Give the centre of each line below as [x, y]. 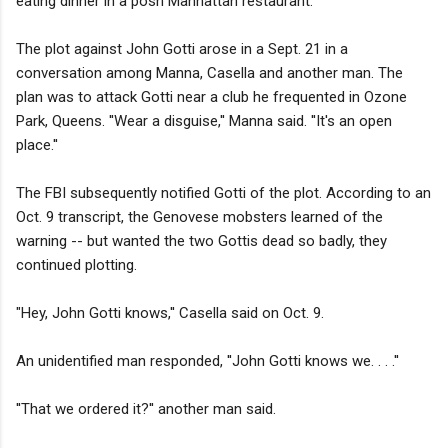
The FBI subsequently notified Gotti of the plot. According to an [223, 192]
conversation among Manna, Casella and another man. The [209, 72]
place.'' [37, 144]
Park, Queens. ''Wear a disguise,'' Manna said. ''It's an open [204, 120]
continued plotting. [76, 264]
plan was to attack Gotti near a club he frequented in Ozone [211, 96]
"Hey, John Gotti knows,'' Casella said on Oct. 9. [170, 312]
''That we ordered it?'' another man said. [146, 408]
